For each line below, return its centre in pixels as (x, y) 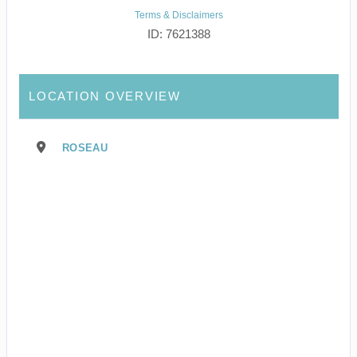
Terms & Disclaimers (178, 16)
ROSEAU (85, 148)
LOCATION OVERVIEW (105, 96)
